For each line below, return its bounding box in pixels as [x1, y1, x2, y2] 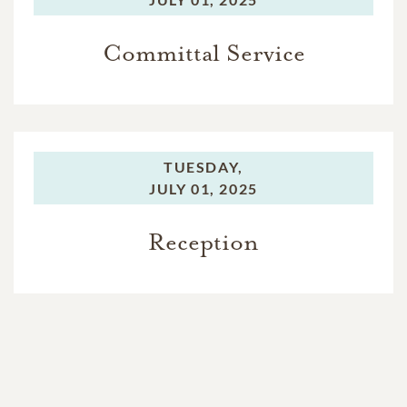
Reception [148, 227, 259, 258]
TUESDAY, [164, 158, 243, 176]
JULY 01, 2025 [149, 180, 258, 198]
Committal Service [102, 38, 305, 69]
